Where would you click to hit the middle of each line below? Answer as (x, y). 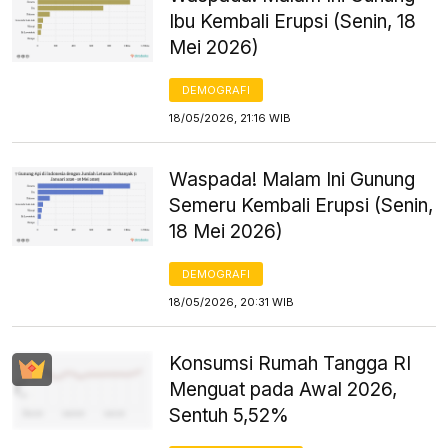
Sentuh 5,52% (229, 415)
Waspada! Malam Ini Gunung (292, 179)
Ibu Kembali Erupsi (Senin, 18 (293, 21)
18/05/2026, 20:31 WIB (232, 301)
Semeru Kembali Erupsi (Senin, (301, 205)
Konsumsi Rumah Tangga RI (290, 363)
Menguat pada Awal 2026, (283, 389)
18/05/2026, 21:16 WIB (230, 117)
